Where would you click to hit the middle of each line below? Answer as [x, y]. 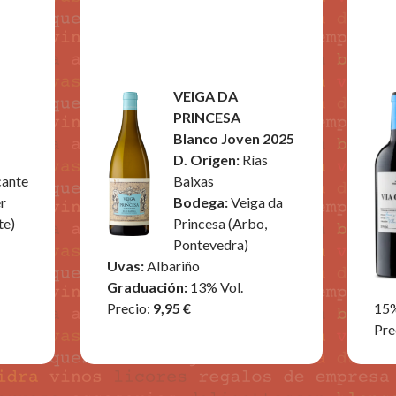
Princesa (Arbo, [220, 223]
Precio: [128, 308]
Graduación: [148, 287]
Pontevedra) [210, 244]
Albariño [173, 266]
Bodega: [202, 202]
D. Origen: [207, 160]
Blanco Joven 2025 [233, 138]
